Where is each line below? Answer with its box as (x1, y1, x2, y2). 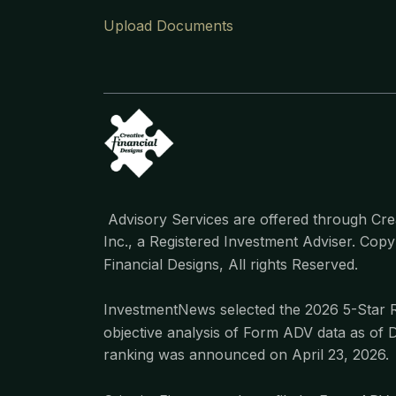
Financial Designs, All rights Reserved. (103, 255, 358, 273)
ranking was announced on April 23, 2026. (103, 346, 389, 364)
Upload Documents (103, 17, 233, 34)
